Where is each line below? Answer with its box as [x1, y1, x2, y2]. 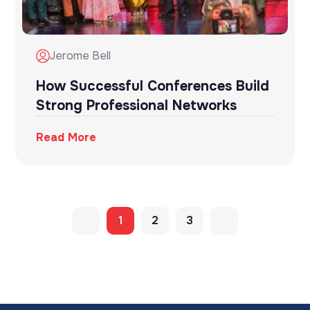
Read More [36, 130, 97, 145]
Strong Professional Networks [36, 97, 237, 115]
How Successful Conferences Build [36, 77, 270, 95]
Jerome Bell [50, 48, 111, 64]
